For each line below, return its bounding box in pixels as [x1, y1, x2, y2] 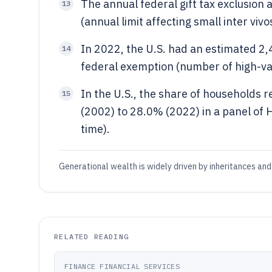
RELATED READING [54, 232, 129, 241]
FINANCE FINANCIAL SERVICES [64, 262, 180, 271]
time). [81, 122, 110, 136]
